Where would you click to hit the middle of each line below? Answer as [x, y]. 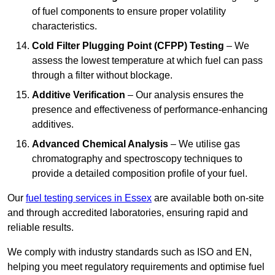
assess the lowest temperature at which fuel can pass [147, 61]
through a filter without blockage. [102, 76]
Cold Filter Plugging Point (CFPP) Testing [128, 46]
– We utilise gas [204, 144]
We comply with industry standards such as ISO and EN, [130, 252]
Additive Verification [79, 95]
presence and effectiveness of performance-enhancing [150, 110]
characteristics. [64, 26]
